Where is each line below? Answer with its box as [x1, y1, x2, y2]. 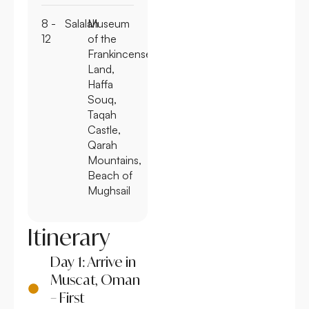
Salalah [64, 16, 99, 30]
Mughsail [88, 183, 130, 197]
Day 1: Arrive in [50, 252, 136, 270]
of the [88, 31, 117, 46]
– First [50, 288, 84, 306]
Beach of [88, 168, 132, 182]
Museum [88, 16, 130, 30]
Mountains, [88, 152, 141, 167]
